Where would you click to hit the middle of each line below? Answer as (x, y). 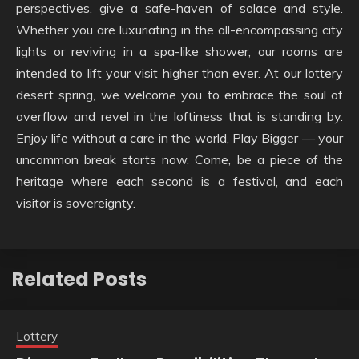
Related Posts (79, 279)
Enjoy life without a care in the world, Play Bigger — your (179, 138)
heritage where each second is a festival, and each (179, 181)
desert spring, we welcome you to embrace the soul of (179, 95)
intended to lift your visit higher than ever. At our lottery (179, 73)
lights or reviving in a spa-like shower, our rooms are (179, 51)
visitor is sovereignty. (76, 203)
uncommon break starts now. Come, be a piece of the (179, 159)
